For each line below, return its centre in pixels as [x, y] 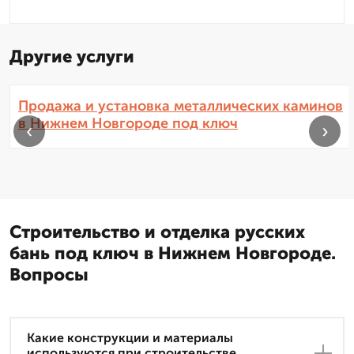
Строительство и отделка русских [157, 232]
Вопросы [49, 275]
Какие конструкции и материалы [130, 338]
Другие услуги [72, 57]
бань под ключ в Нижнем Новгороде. [173, 254]
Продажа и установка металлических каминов [181, 106]
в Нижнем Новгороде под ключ [128, 124]
